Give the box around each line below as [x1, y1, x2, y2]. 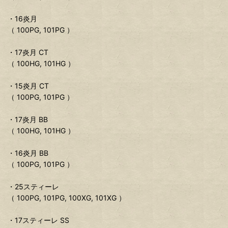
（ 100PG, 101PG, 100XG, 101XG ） [8, 193, 126, 203]
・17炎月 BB [8, 115, 48, 124]
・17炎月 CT [8, 48, 48, 57]
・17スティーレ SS [8, 216, 69, 225]
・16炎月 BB [8, 149, 48, 158]
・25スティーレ [8, 182, 59, 191]
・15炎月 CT [8, 81, 49, 91]
